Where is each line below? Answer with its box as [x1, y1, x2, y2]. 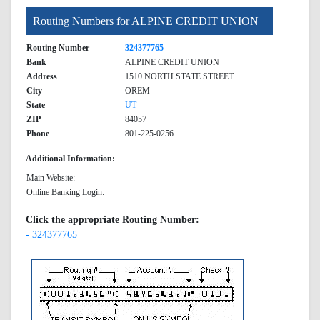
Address [26, 71, 57, 81]
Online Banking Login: [26, 187, 104, 197]
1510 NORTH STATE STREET [125, 71, 234, 81]
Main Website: [26, 173, 75, 183]
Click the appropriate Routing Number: [26, 214, 199, 225]
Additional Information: [26, 154, 115, 164]
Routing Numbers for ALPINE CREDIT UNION [33, 15, 259, 27]
